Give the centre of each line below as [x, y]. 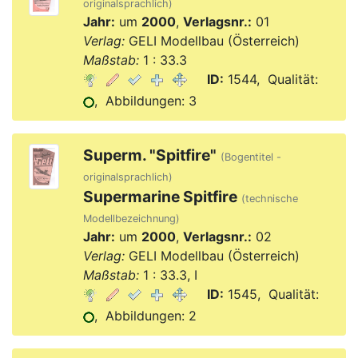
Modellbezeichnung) [131, 219]
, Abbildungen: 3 [145, 101]
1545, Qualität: [271, 294]
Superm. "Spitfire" [149, 155]
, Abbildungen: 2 [145, 316]
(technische [269, 199]
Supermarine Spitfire [160, 197]
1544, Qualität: [270, 79]
